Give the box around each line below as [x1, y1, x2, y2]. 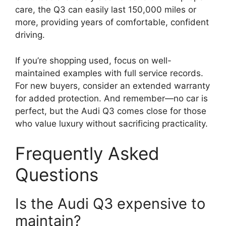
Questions [15, 164, 98, 186]
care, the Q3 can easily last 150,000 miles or [15, 5, 196, 15]
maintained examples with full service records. [15, 68, 203, 78]
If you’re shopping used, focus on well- [15, 55, 172, 66]
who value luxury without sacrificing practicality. [15, 118, 208, 129]
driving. [15, 30, 45, 40]
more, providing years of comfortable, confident [15, 17, 209, 28]
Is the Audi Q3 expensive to [15, 195, 205, 213]
